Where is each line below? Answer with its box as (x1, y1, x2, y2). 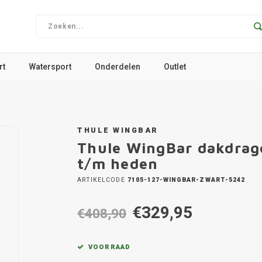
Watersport (29, 60, 71, 73)
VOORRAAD (88, 242, 131, 252)
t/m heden (77, 155, 158, 172)
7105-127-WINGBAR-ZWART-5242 (125, 175, 245, 184)
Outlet (164, 60, 186, 73)
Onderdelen (95, 60, 140, 73)
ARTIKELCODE (77, 175, 125, 184)
